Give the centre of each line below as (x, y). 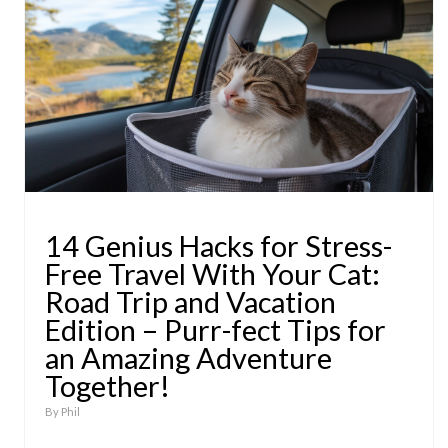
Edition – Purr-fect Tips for (215, 330)
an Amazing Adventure (188, 358)
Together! (107, 386)
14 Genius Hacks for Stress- (218, 246)
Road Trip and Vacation (190, 302)
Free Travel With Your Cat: (212, 274)
